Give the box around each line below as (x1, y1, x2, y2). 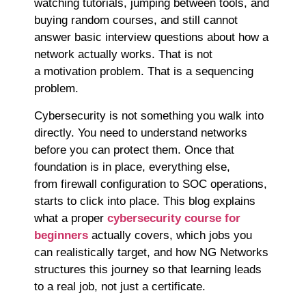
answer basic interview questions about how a (34, 31, 268, 44)
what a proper (34, 211, 107, 225)
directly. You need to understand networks (34, 126, 247, 139)
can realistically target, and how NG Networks (34, 245, 268, 259)
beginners (34, 228, 88, 242)
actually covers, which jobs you (88, 228, 252, 242)
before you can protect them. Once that (34, 143, 234, 156)
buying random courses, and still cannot (34, 14, 238, 27)
